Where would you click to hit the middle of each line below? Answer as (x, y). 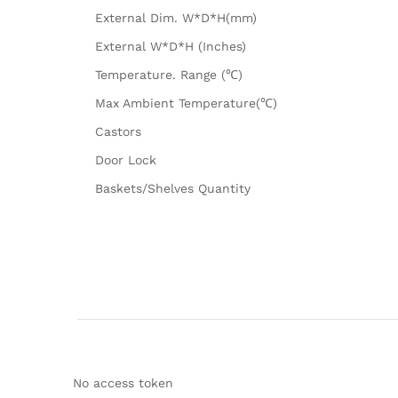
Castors (118, 131)
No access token (123, 383)
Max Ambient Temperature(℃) (186, 103)
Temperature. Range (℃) (169, 74)
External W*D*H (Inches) (171, 46)
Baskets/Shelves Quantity (173, 188)
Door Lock (126, 159)
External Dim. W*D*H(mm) (176, 17)
